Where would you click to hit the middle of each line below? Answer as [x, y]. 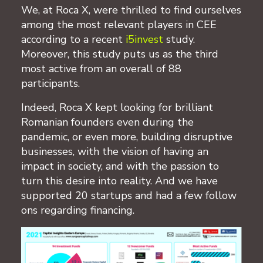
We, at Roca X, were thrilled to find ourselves [131, 10]
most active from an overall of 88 [101, 68]
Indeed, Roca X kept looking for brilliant [117, 107]
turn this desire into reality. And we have [119, 181]
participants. [52, 83]
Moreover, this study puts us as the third [120, 54]
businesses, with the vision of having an [115, 151]
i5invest [146, 39]
